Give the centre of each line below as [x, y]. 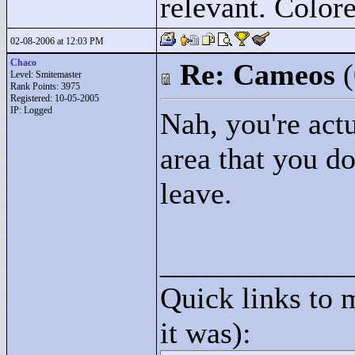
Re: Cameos [258, 74]
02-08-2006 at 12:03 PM [57, 41]
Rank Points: [36, 86]
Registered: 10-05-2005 [55, 98]
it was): [206, 333]
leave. [196, 193]
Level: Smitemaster [46, 74]
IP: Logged [31, 110]
